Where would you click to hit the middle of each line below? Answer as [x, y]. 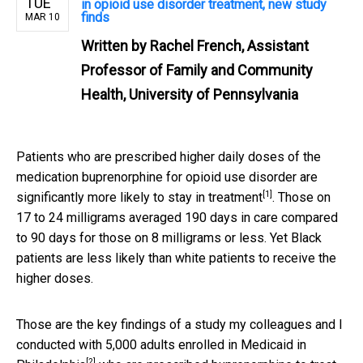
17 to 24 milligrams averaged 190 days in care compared [177, 217]
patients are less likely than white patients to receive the [176, 258]
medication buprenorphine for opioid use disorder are [167, 177]
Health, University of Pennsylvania [190, 94]
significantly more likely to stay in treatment [139, 197]
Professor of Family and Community [197, 70]
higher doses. [55, 278]
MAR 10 [43, 17]
